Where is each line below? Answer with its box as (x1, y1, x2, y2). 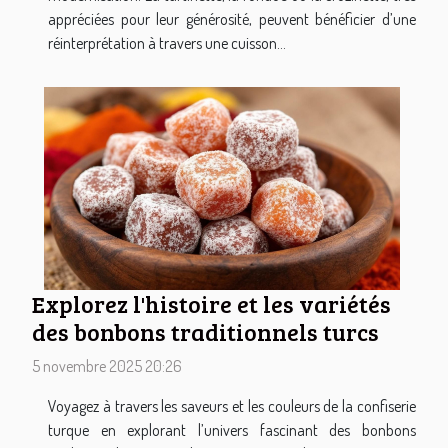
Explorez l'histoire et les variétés (32, 288, 391, 321)
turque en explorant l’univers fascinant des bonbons (48, 420, 416, 441)
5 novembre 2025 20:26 (32, 356, 182, 377)
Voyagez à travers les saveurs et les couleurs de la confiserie (48, 396, 416, 417)
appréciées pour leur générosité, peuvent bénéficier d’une (48, 8, 416, 29)
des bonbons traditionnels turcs (32, 316, 379, 349)
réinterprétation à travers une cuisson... (48, 32, 286, 53)
